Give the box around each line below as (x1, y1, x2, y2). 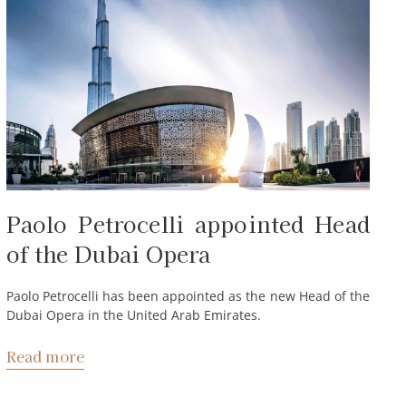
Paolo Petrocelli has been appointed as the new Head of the (5, 286, 370, 304)
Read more (5, 344, 85, 367)
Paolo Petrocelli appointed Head (5, 207, 370, 239)
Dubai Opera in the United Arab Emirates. (5, 305, 261, 324)
